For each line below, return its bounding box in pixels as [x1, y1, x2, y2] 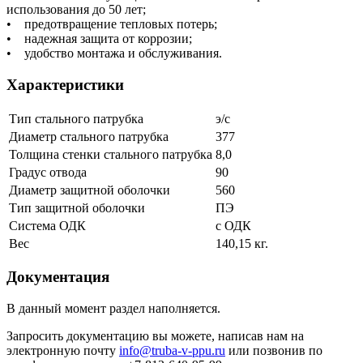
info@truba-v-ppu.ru [119, 344, 225, 358]
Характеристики [6, 75, 124, 93]
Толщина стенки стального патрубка [9, 147, 212, 161]
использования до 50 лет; [6, 2, 146, 17]
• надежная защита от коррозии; [6, 32, 192, 46]
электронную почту [6, 344, 119, 358]
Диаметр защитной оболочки [9, 182, 170, 197]
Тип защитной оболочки [9, 200, 145, 215]
